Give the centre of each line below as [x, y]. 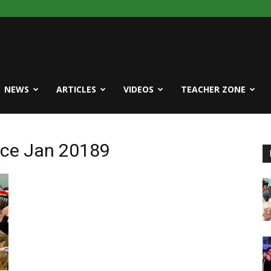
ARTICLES [76, 89]
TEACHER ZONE [213, 89]
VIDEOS [139, 89]
